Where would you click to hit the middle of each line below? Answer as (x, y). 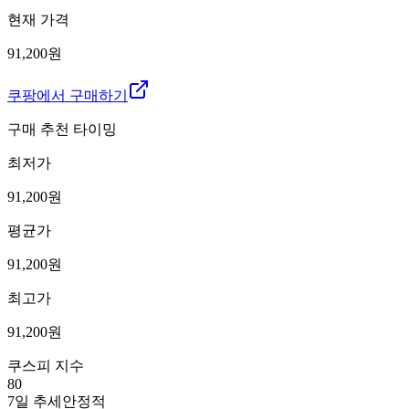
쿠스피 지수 (46, 365)
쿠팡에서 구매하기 (68, 95)
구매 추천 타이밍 (62, 129)
